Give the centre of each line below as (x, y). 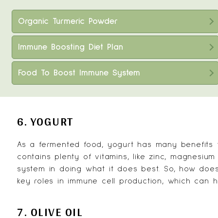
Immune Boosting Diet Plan (71, 47)
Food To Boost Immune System (79, 73)
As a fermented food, (62, 145)
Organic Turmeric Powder (68, 21)
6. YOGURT (45, 121)
